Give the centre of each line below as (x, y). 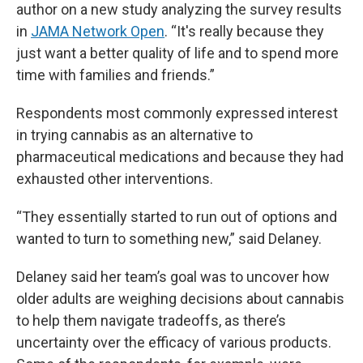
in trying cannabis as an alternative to (135, 135)
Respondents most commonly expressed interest (177, 113)
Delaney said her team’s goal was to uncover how (173, 276)
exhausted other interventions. (115, 178)
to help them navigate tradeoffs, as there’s (151, 320)
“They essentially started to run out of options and (177, 216)
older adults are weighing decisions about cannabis (180, 298)
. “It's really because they (244, 31)
